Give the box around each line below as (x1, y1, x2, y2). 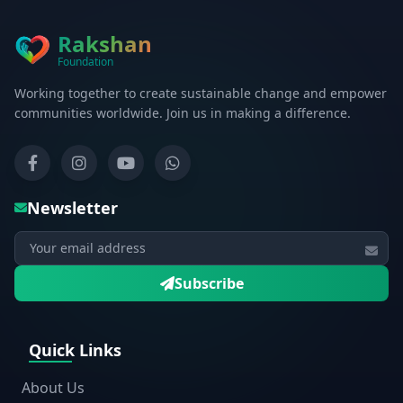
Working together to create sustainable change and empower (14, 85, 387, 102)
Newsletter (27, 197, 118, 219)
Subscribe (174, 273, 244, 293)
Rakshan (58, 29, 152, 58)
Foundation (58, 54, 113, 69)
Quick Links (29, 339, 121, 361)
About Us (22, 378, 85, 398)
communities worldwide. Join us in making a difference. (14, 104, 351, 121)
